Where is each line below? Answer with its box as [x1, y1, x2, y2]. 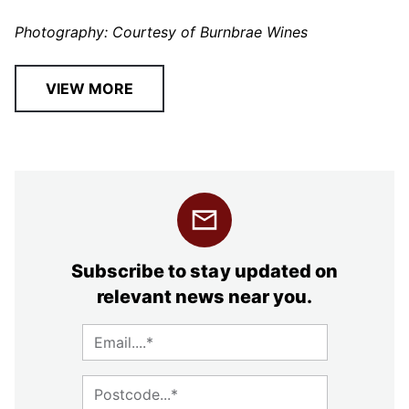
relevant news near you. [96, 286, 313, 309]
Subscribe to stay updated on [71, 260, 338, 283]
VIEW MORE [46, 79, 134, 99]
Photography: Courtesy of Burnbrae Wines [15, 23, 309, 42]
